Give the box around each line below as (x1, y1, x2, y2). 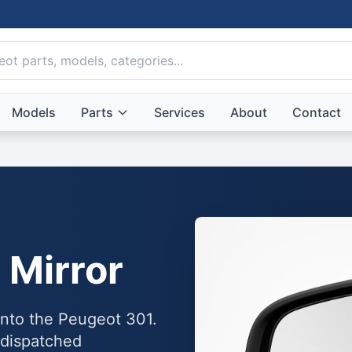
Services (153, 104, 205, 120)
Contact (291, 104, 341, 120)
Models (11, 104, 56, 120)
